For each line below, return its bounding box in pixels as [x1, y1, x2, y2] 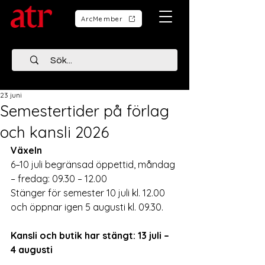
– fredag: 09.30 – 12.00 [11, 173, 107, 185]
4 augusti [11, 244, 53, 256]
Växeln [11, 144, 42, 156]
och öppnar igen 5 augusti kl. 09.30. [11, 201, 163, 213]
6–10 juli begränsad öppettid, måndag [11, 159, 177, 170]
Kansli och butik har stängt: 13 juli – [11, 230, 172, 241]
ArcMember [81, 14, 123, 23]
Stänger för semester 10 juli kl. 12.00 [11, 187, 167, 199]
